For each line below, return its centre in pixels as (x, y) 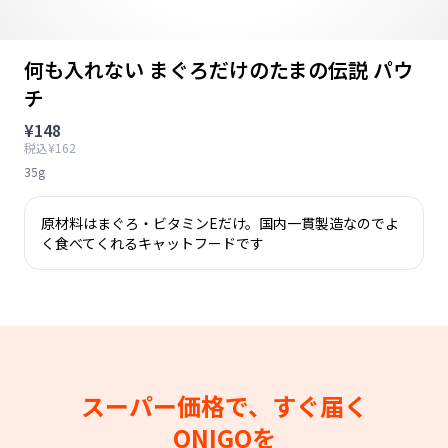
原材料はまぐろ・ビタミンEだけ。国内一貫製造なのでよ (220, 223)
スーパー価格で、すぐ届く (224, 405)
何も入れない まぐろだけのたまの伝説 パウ (218, 69)
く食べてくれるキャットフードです (152, 243)
